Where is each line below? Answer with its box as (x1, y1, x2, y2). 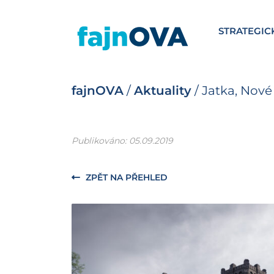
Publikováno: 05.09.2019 (72, 135, 173, 147)
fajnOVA (72, 83, 124, 98)
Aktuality (134, 83, 191, 98)
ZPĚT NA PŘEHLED (83, 172, 168, 183)
